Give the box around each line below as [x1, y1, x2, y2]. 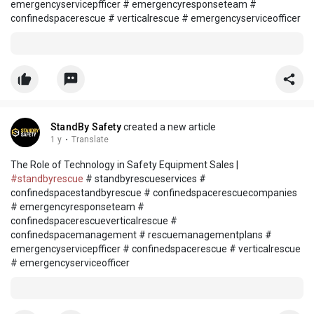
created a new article [121, 121, 216, 133]
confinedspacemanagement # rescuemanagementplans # [11, 229, 272, 241]
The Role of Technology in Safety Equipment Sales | [11, 159, 238, 171]
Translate [71, 135, 109, 145]
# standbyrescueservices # [83, 173, 206, 185]
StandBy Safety [50, 121, 121, 133]
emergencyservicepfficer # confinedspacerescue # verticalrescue [11, 243, 301, 255]
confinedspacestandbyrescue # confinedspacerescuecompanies [11, 187, 297, 199]
